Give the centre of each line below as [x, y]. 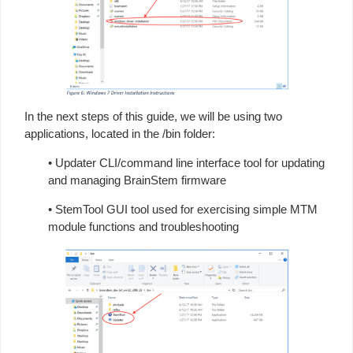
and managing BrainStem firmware [137, 180]
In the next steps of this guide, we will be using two [153, 116]
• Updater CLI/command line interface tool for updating [186, 162]
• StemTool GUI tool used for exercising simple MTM [183, 209]
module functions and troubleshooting [143, 226]
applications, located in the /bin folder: [120, 133]
